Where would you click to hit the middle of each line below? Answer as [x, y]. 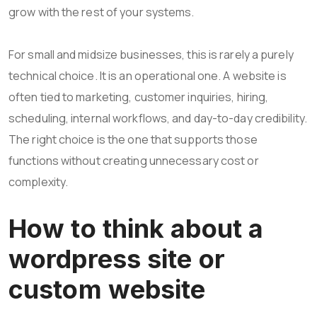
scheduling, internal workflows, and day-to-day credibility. [158, 118]
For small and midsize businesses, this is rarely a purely [151, 54]
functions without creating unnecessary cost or [134, 160]
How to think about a [136, 228]
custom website [107, 289]
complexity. [39, 181]
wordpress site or [117, 259]
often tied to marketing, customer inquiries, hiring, [139, 97]
